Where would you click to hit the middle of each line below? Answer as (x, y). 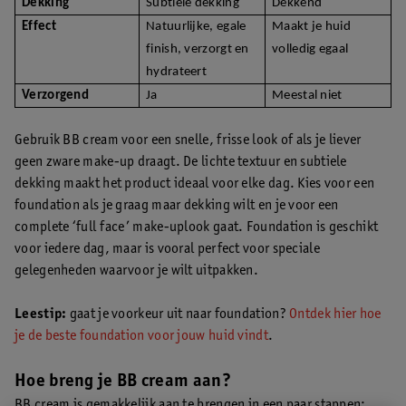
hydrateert (176, 72)
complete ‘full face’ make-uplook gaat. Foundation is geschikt (197, 227)
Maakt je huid (311, 26)
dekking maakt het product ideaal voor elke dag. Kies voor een (195, 184)
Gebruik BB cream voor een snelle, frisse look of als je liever (188, 140)
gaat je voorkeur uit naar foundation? (178, 314)
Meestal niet (307, 95)
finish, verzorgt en (198, 49)
